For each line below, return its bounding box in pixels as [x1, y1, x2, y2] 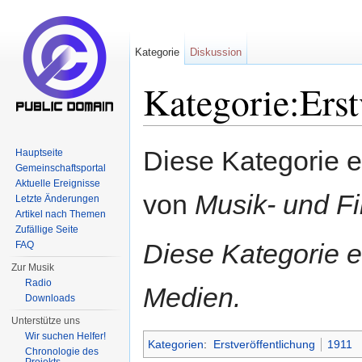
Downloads [25, 293, 76, 304]
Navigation [215, 125, 269, 139]
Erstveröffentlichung [213, 338, 315, 351]
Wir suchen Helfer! [25, 330, 107, 342]
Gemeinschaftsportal [15, 162, 107, 174]
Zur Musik [11, 262, 55, 273]
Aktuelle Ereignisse [15, 178, 101, 189]
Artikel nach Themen [15, 208, 107, 220]
